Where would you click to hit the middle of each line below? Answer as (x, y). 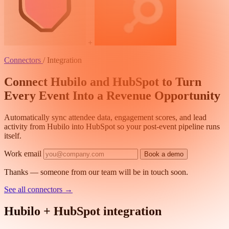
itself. (13, 135)
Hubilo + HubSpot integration (83, 211)
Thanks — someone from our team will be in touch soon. (96, 172)
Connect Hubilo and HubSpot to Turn (103, 82)
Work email (23, 153)
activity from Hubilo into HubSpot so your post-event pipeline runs (112, 126)
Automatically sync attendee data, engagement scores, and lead (105, 117)
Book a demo (164, 154)
